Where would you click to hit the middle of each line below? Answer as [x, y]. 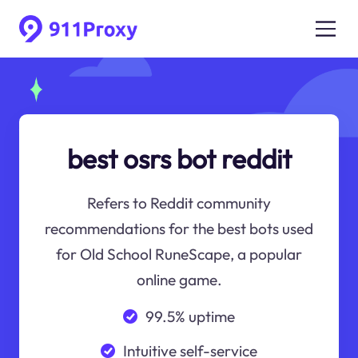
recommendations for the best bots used [179, 229]
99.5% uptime [190, 316]
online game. [179, 280]
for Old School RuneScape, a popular [179, 255]
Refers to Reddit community [179, 203]
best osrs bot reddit [179, 159]
